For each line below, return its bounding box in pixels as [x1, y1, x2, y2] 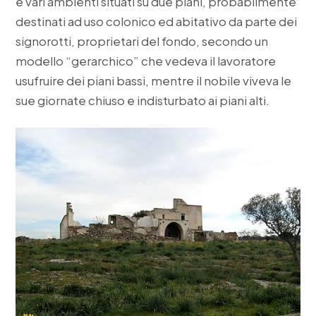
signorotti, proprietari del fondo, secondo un [16, 32, 269, 49]
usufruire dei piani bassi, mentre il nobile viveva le [16, 72, 292, 88]
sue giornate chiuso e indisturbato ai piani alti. [16, 92, 270, 108]
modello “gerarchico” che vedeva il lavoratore [16, 52, 276, 68]
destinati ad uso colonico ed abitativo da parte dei [16, 13, 298, 29]
